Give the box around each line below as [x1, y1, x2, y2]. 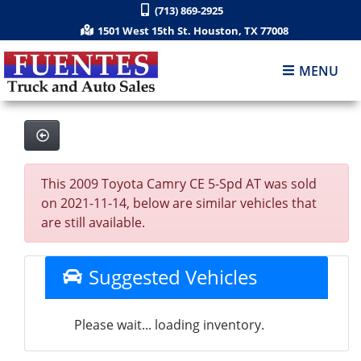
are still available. [41, 214, 145, 231]
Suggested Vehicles [83, 263, 257, 290]
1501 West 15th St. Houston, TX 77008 [97, 23, 288, 38]
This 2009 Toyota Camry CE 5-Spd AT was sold [41, 175, 317, 193]
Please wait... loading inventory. [74, 316, 264, 334]
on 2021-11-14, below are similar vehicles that [41, 194, 317, 212]
